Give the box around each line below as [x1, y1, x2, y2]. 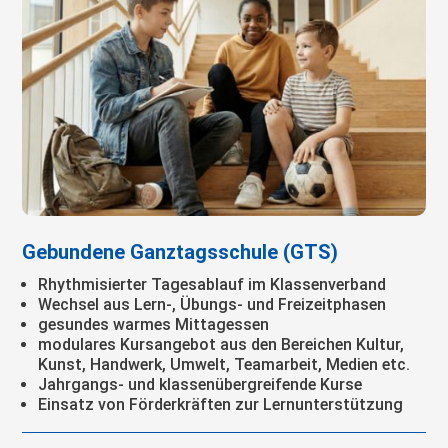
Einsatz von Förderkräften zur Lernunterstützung [38, 394, 404, 414]
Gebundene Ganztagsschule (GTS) [22, 239, 339, 264]
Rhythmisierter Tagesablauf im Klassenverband [38, 274, 387, 294]
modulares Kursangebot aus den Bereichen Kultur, [38, 334, 405, 354]
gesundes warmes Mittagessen [38, 314, 270, 334]
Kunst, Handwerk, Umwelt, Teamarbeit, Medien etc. [38, 354, 411, 374]
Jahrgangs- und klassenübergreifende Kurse [38, 374, 363, 394]
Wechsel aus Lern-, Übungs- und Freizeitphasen [38, 294, 387, 314]
